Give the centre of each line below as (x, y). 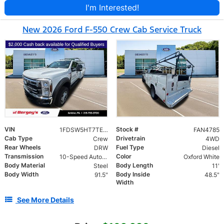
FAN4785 (206, 130)
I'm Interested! (112, 8)
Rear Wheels (23, 147)
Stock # (127, 129)
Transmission (24, 156)
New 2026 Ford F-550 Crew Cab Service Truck (112, 30)
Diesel (210, 148)
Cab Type (18, 138)
